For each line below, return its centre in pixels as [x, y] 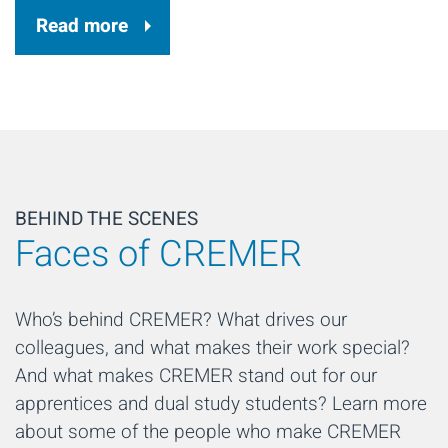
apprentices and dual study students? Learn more [221, 403]
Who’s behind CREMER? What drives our [181, 319]
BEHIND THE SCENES [106, 218]
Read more [82, 25]
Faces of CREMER [158, 254]
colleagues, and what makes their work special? [212, 347]
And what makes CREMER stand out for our [196, 375]
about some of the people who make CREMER [208, 431]
